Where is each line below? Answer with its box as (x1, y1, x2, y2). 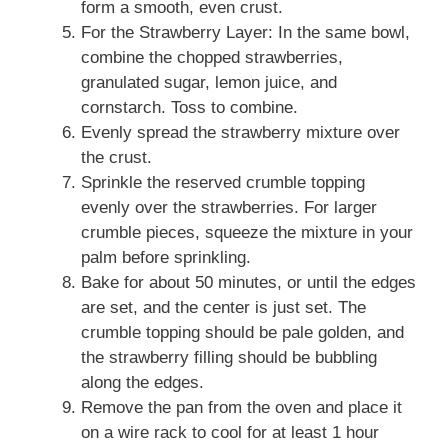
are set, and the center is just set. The (81, 297, 366, 317)
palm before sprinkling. (81, 247, 251, 267)
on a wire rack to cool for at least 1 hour (81, 422, 379, 442)
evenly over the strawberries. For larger (81, 197, 377, 217)
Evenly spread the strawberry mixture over (81, 122, 400, 142)
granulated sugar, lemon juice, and (81, 72, 337, 92)
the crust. (81, 147, 152, 167)
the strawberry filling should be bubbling (81, 347, 377, 367)
